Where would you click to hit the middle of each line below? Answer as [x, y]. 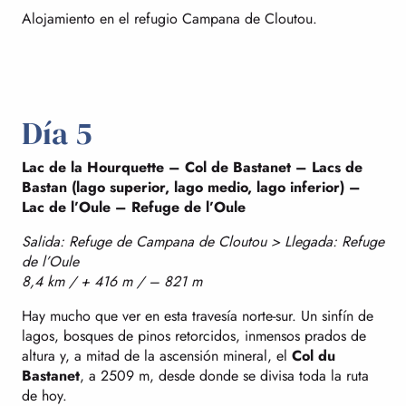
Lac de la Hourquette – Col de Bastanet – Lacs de [192, 167]
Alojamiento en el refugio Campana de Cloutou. [169, 18]
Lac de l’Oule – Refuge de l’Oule [134, 207]
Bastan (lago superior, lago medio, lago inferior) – [191, 187]
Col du [314, 355]
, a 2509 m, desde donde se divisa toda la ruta [224, 375]
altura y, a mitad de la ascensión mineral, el [157, 355]
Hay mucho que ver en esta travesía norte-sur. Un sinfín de [198, 315]
